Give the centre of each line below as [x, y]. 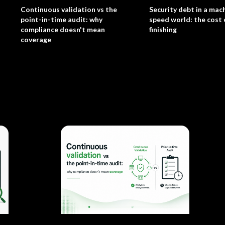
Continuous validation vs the [69, 9]
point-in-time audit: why [62, 19]
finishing [163, 29]
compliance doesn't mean [63, 29]
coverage [36, 39]
